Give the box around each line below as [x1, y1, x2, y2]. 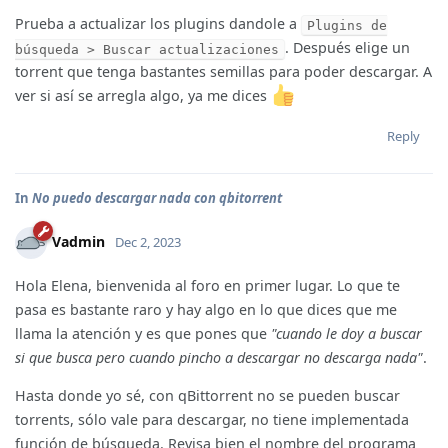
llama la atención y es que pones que [15, 323, 271, 343]
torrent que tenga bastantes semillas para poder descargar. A [15, 62, 432, 82]
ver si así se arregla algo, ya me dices [15, 86, 271, 106]
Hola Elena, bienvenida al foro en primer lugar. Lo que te [15, 275, 400, 295]
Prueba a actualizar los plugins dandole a [15, 14, 301, 34]
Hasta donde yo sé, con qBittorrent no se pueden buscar [15, 386, 400, 406]
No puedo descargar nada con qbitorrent [32, 188, 282, 207]
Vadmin [52, 231, 105, 251]
